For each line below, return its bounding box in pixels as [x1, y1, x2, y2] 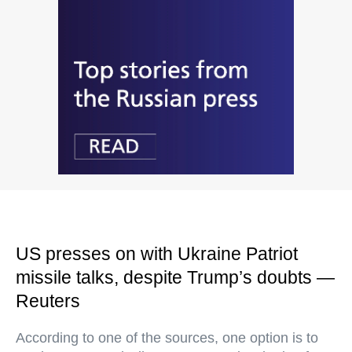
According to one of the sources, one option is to [16, 330, 318, 346]
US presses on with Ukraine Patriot [16, 244, 298, 265]
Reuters [16, 291, 80, 312]
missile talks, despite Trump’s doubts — [16, 267, 335, 288]
